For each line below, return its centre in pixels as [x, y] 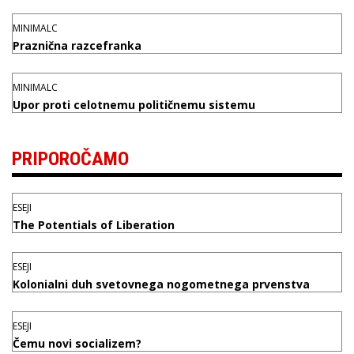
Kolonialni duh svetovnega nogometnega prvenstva [161, 284]
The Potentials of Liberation [94, 224]
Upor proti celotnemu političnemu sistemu [134, 104]
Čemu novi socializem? [77, 343]
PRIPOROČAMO [70, 158]
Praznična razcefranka [77, 45]
